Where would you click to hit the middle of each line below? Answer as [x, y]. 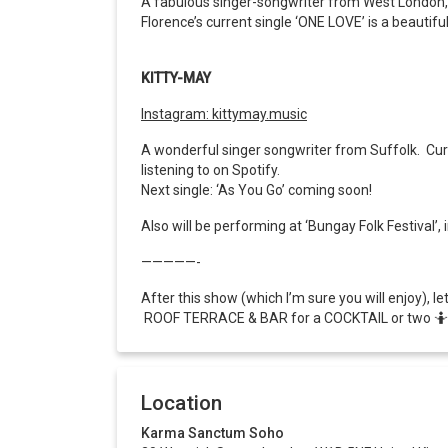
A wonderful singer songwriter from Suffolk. [283, 150]
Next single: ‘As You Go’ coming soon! [256, 190]
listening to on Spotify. [212, 170]
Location [181, 403]
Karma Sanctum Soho [212, 433]
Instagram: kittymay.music [224, 114]
